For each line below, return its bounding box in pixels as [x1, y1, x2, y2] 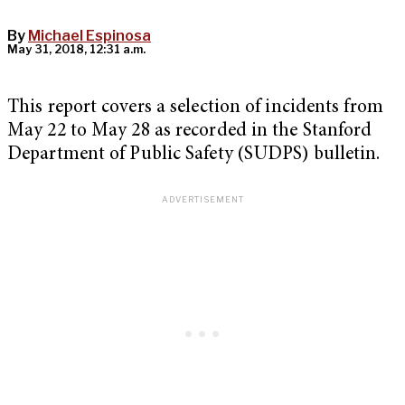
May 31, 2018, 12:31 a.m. [7, 42, 146, 57]
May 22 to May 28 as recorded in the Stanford [7, 122, 372, 142]
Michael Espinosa [28, 27, 151, 45]
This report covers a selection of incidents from [7, 99, 383, 118]
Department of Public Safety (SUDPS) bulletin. [7, 146, 381, 165]
